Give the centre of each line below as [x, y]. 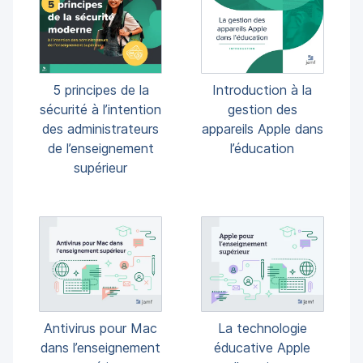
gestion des [262, 110]
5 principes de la [100, 90]
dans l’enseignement [101, 348]
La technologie [262, 328]
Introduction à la [263, 90]
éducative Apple [263, 347]
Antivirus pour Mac [101, 329]
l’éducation [263, 149]
